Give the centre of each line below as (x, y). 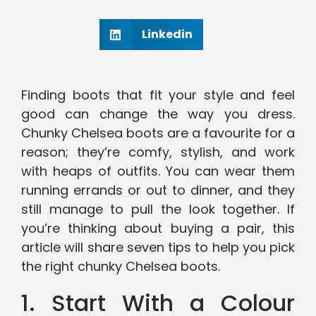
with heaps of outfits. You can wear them (158, 171)
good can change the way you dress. (158, 114)
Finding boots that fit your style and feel (158, 95)
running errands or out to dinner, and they (158, 190)
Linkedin (167, 35)
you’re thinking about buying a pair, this (158, 229)
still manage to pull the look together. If (158, 209)
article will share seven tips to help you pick (158, 248)
